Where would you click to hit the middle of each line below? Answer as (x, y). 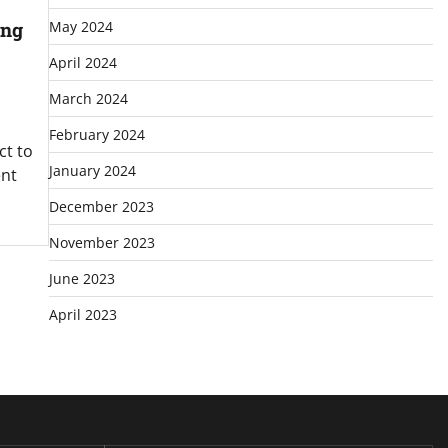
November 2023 (101, 242)
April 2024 (82, 62)
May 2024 (80, 26)
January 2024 (92, 170)
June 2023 (81, 278)
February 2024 (96, 134)
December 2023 (101, 206)
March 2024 (88, 98)
